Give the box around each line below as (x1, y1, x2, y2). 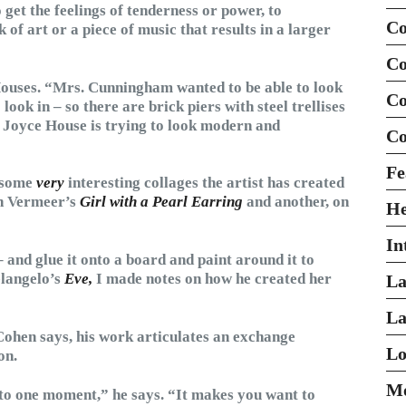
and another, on (246, 193, 349, 211)
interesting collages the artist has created (64, 174, 344, 192)
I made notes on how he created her (96, 270, 332, 288)
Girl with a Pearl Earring (80, 193, 246, 211)
